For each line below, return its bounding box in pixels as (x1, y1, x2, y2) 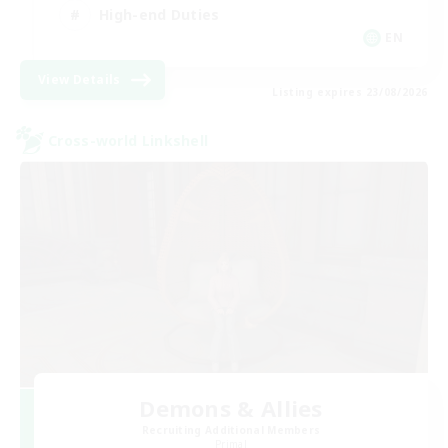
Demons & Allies (139, 393, 323, 424)
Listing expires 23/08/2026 (272, 85, 428, 100)
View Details (38, 71, 121, 89)
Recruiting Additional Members (141, 423, 321, 438)
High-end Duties (99, 4, 220, 24)
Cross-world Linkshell (48, 130, 209, 150)
